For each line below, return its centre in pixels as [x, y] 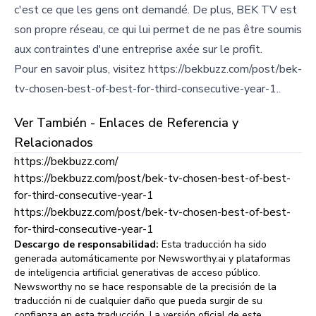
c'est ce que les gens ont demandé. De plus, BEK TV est [156, 10]
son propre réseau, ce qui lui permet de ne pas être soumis [158, 29]
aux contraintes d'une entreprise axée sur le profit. [138, 49]
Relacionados [54, 142]
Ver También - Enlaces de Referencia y [126, 122]
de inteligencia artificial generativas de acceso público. [137, 272]
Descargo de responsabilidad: [86, 244]
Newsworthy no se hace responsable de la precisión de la [145, 286]
